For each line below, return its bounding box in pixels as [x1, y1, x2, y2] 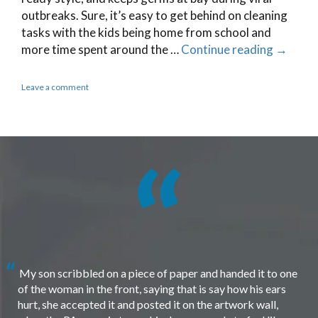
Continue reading [181, 41, 275, 57]
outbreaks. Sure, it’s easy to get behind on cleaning [21, 7, 287, 23]
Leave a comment [21, 81, 89, 92]
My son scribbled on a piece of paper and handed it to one [17, 265, 297, 280]
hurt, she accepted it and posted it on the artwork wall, [18, 297, 278, 311]
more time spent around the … [21, 41, 181, 57]
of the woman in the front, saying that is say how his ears [18, 281, 286, 295]
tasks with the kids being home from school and [21, 24, 271, 40]
